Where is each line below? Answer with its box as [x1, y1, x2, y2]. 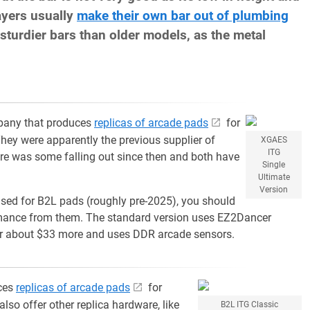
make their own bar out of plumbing [77, 8, 289, 24]
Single [262, 160, 286, 170]
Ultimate [257, 172, 290, 182]
